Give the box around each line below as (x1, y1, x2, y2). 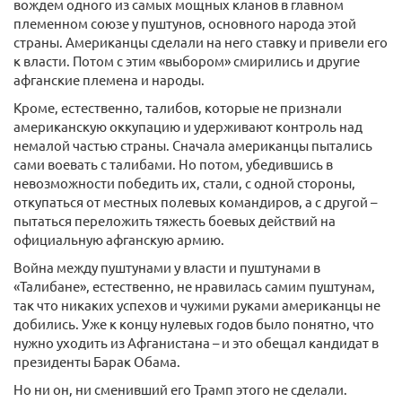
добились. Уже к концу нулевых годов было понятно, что (13, 315, 374, 332)
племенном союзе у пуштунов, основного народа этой (13, 14, 356, 31)
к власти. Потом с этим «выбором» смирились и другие (13, 52, 360, 69)
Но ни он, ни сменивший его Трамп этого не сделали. (13, 380, 347, 398)
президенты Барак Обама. (13, 353, 180, 370)
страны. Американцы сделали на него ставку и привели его (13, 33, 388, 50)
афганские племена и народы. (13, 71, 205, 88)
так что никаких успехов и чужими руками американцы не (13, 296, 380, 313)
